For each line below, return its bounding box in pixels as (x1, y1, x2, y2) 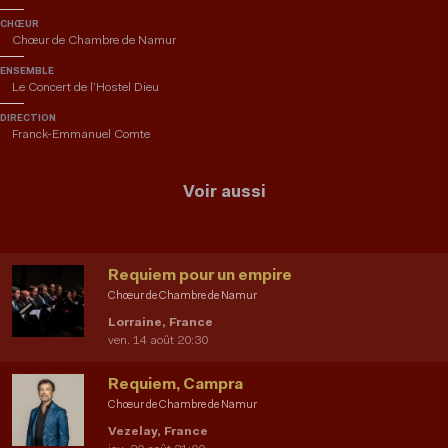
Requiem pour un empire (108, 268, 292, 285)
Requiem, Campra (108, 377, 243, 394)
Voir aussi (182, 184, 266, 202)
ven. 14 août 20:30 (108, 335, 208, 348)
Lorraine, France (108, 317, 213, 330)
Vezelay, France (108, 426, 208, 439)
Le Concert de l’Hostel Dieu (12, 82, 159, 95)
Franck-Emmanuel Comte (12, 129, 150, 142)
